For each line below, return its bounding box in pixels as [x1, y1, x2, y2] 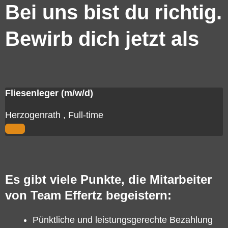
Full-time [68, 110, 103, 120]
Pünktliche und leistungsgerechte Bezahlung [33, 215, 213, 225]
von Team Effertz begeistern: [5, 188, 172, 202]
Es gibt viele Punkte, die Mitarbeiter [5, 173, 212, 186]
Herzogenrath [5, 110, 63, 120]
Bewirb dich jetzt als [5, 27, 199, 50]
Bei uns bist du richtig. [5, 1, 222, 23]
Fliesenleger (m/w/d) [5, 88, 93, 98]
